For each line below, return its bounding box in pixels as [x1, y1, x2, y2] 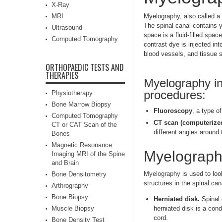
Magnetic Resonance [52, 141, 112, 149]
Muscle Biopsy [52, 205, 94, 212]
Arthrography [52, 182, 88, 189]
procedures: [144, 88, 206, 102]
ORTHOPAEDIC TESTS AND [46, 61, 124, 73]
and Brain [52, 159, 79, 166]
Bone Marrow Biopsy [52, 101, 111, 108]
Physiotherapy [52, 89, 93, 97]
